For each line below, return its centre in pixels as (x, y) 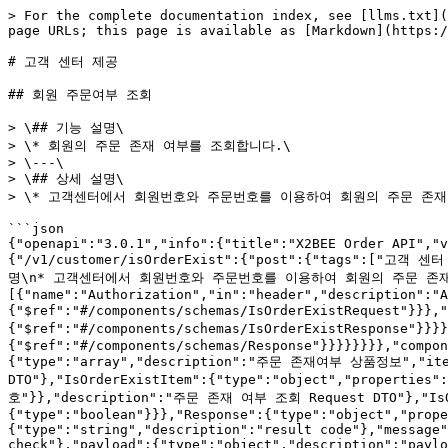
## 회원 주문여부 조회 (80, 94)
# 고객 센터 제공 (63, 61)
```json (36, 228)
